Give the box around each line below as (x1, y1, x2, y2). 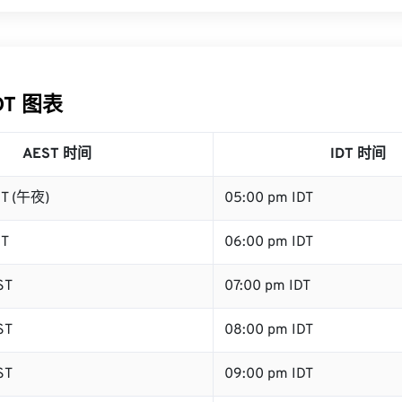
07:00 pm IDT (224, 277, 310, 295)
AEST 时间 (22, 145, 92, 163)
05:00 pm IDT (224, 189, 313, 207)
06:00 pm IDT (224, 233, 313, 251)
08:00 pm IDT (224, 321, 313, 339)
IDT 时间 (329, 145, 386, 163)
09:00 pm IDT (224, 365, 313, 383)
